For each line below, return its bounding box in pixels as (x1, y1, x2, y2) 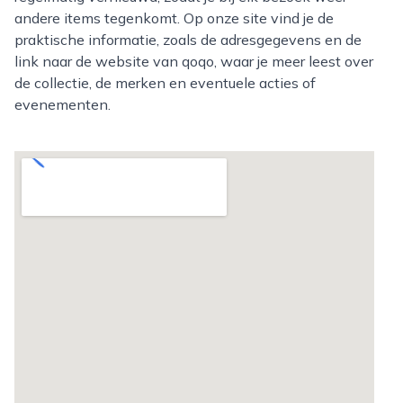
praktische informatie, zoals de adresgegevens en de (14, 31, 362, 49)
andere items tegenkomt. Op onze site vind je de (14, 9, 334, 27)
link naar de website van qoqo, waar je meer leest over (14, 52, 373, 70)
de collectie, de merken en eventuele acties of (14, 74, 316, 92)
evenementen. (14, 95, 111, 113)
